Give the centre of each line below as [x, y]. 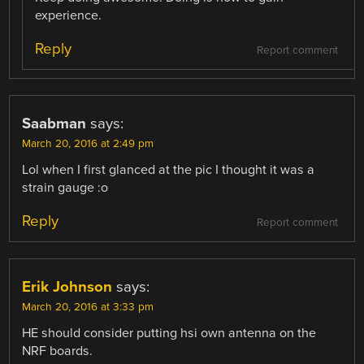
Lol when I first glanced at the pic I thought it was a [169, 170]
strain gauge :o [65, 188]
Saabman [54, 124]
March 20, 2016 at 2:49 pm [88, 144]
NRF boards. [58, 351]
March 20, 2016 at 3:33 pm [88, 308]
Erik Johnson [67, 287]
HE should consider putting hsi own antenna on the [169, 334]
